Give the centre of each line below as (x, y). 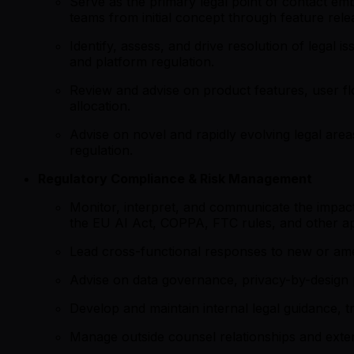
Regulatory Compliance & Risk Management (175, 178)
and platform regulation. (142, 61)
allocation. (100, 105)
